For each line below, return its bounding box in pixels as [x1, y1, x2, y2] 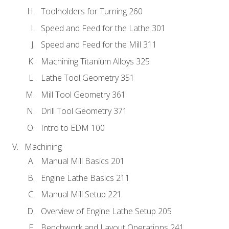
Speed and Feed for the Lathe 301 [41, 22, 166, 34]
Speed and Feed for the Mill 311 [41, 39, 157, 51]
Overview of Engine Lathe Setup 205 [41, 205, 172, 217]
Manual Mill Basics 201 [41, 155, 125, 167]
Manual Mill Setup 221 [41, 189, 122, 200]
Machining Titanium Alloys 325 [41, 55, 150, 67]
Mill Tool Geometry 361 [41, 88, 126, 100]
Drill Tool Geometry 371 [41, 105, 127, 117]
